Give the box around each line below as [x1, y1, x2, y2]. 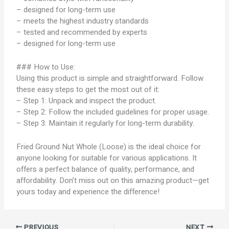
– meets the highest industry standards [16, 15, 149, 27]
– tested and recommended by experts [16, 27, 148, 38]
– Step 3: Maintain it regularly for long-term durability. [16, 118, 195, 129]
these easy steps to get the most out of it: [16, 84, 160, 95]
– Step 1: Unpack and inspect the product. [16, 95, 157, 106]
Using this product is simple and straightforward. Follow [16, 73, 204, 84]
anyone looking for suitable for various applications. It [16, 152, 197, 164]
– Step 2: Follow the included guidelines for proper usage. [16, 106, 210, 118]
